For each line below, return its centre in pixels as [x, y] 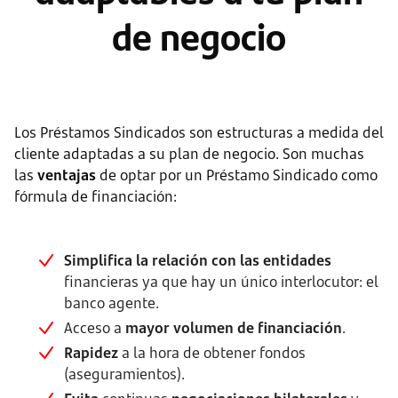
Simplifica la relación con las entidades [198, 260]
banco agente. [111, 303]
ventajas [67, 175]
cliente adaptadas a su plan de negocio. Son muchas [189, 154]
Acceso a [95, 328]
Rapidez [91, 353]
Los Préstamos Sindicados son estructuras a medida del [199, 132]
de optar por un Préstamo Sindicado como [237, 175]
